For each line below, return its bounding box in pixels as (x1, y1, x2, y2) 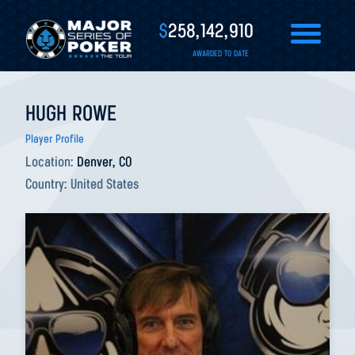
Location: (25, 155, 77, 170)
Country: (25, 177, 71, 193)
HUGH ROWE (25, 104, 116, 126)
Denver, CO (77, 155, 132, 170)
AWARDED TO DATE (193, 50, 249, 59)
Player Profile (25, 134, 84, 146)
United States (71, 177, 139, 193)
